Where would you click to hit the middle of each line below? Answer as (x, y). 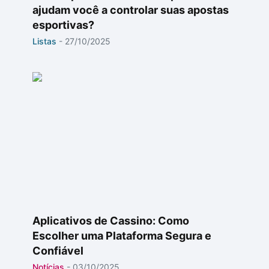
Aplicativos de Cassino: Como (111, 221)
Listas (44, 41)
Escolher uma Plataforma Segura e (122, 236)
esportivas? (63, 25)
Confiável (58, 251)
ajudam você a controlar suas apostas (131, 10)
